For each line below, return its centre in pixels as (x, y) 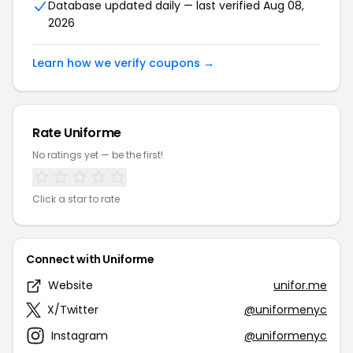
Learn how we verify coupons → (123, 63)
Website (71, 285)
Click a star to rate (76, 199)
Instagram (80, 335)
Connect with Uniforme (90, 259)
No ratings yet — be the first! (98, 155)
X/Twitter (73, 310)
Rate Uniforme (77, 133)
